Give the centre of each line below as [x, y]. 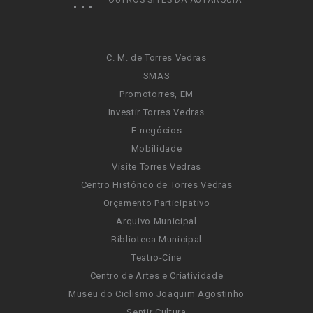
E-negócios [156, 130]
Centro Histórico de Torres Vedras [156, 185]
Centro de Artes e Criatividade [156, 276]
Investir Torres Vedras [156, 112]
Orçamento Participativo [156, 203]
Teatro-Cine [156, 257]
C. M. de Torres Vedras [156, 58]
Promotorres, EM [156, 94]
